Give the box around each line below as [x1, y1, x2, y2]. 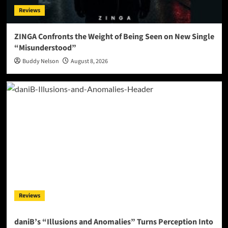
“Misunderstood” [14, 42, 76, 53]
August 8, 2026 [70, 56, 108, 66]
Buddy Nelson [22, 56, 59, 66]
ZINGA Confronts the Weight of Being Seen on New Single [14, 31, 214, 42]
